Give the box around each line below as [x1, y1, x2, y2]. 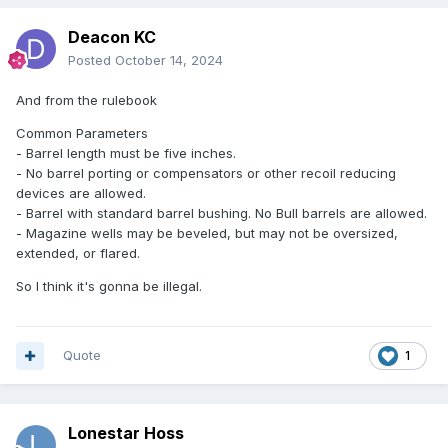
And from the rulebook [16, 92, 157, 109]
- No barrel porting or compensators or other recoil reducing [16, 165, 396, 182]
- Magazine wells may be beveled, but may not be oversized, [16, 225, 398, 242]
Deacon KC [68, 27, 156, 48]
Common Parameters [16, 125, 148, 142]
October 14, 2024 [115, 52, 223, 69]
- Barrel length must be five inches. [16, 145, 236, 162]
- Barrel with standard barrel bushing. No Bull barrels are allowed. [16, 205, 427, 222]
